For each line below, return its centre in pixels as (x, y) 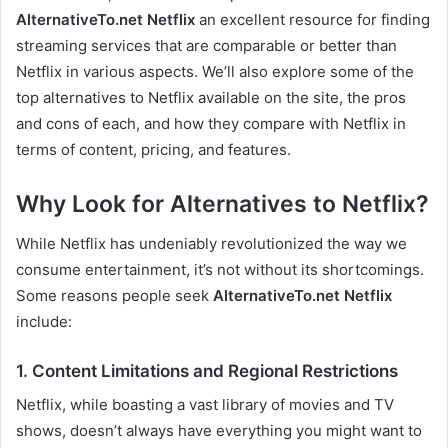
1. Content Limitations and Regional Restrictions (207, 371)
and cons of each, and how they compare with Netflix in (211, 123)
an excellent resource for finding (312, 19)
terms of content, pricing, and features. (153, 149)
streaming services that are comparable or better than (206, 45)
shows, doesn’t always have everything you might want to (219, 430)
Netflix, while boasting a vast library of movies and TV (205, 404)
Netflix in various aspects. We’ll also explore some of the (215, 71)
